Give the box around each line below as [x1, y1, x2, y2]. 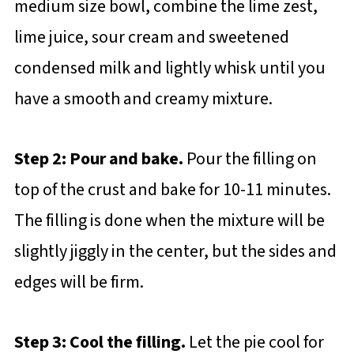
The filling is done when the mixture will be [13, 207, 325, 233]
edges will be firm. [13, 269, 147, 295]
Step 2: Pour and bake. [13, 145, 186, 171]
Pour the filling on [186, 145, 317, 171]
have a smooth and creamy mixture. [13, 85, 276, 111]
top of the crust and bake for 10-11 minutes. [13, 176, 331, 202]
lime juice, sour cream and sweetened [13, 24, 289, 50]
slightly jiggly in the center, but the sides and [13, 238, 337, 264]
